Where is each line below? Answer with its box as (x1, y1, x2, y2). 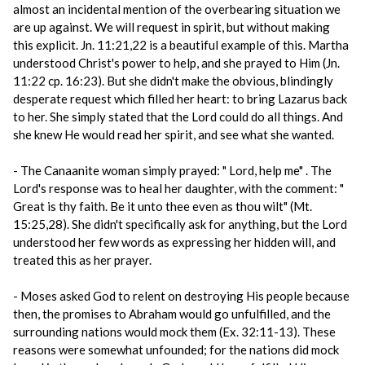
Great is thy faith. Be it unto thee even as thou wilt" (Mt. (13, 199, 312, 213)
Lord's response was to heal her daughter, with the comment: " (13, 181, 344, 196)
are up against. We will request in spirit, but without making (13, 20, 330, 34)
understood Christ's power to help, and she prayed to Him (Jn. (13, 55, 340, 70)
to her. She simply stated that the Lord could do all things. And (13, 109, 343, 124)
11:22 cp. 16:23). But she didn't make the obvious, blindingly (13, 73, 333, 88)
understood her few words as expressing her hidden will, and (13, 235, 336, 249)
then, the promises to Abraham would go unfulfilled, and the (13, 306, 331, 321)
